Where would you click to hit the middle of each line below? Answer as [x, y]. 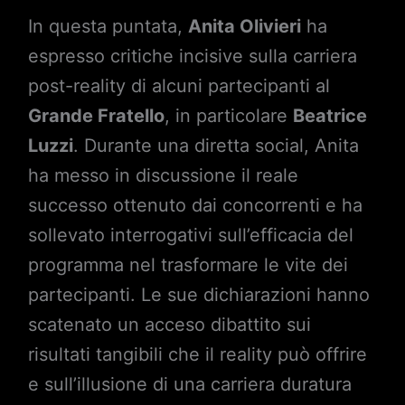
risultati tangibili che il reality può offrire [197, 354]
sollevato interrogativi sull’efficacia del [190, 235]
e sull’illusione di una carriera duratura [189, 384]
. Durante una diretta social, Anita [216, 145]
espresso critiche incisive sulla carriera [192, 56]
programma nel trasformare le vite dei [188, 264]
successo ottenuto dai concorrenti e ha [195, 205]
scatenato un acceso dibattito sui [169, 324]
